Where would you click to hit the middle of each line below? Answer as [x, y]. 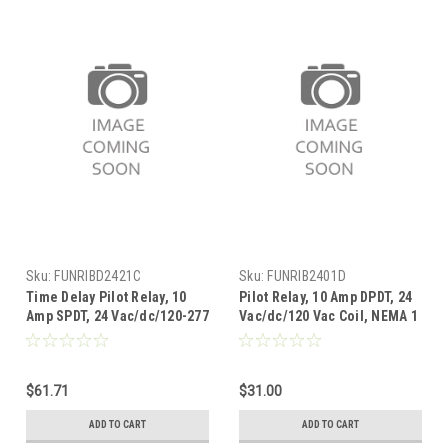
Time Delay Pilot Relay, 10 [106, 296]
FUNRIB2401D [306, 275]
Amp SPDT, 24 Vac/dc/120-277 [117, 315]
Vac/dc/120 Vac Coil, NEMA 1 [328, 315]
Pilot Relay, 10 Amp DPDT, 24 [325, 296]
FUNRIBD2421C [98, 275]
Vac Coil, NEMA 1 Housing [107, 334]
